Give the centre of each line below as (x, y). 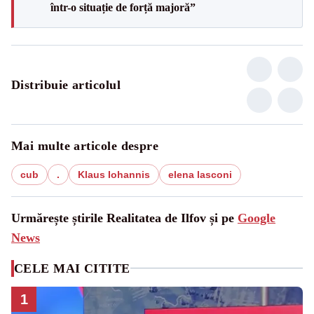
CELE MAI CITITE (72, 268)
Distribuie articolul (66, 84)
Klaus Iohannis (114, 174)
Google (257, 218)
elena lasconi (200, 174)
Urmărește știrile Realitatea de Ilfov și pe (124, 218)
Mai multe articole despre (85, 145)
